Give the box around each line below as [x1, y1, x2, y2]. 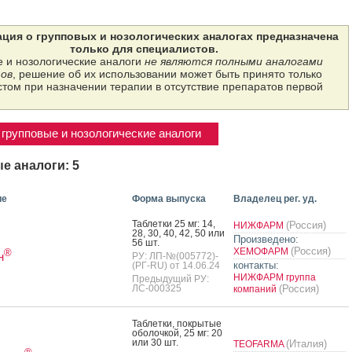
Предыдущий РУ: [131, 273, 209, 284]
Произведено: [233, 233, 299, 245]
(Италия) [285, 337, 327, 350]
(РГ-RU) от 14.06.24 [131, 259, 220, 271]
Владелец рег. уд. [233, 192, 317, 204]
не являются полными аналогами [144, 54, 323, 68]
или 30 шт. [131, 336, 178, 348]
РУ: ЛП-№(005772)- [131, 250, 218, 262]
